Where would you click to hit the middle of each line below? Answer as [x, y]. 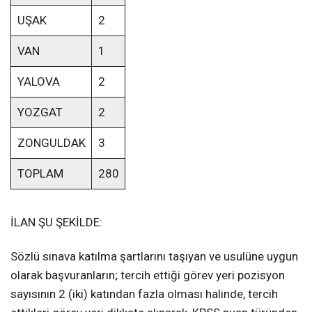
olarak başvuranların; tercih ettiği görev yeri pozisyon [148, 275]
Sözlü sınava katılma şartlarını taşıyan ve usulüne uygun [154, 257]
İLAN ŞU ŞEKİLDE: [56, 223]
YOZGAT [40, 112]
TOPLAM [40, 174]
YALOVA [38, 82]
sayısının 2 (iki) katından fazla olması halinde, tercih [144, 294]
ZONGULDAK [51, 143]
